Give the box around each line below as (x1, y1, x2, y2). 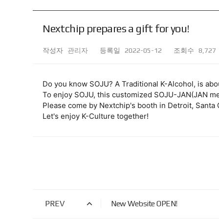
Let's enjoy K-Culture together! (43, 111, 149, 121)
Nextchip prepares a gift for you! (43, 22, 190, 35)
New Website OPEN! (111, 199, 177, 209)
